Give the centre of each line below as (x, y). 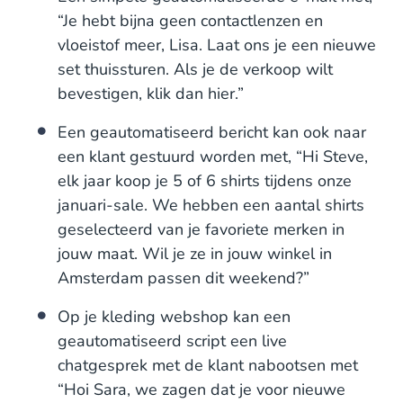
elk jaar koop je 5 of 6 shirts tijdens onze (205, 181)
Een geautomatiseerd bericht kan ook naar (212, 132)
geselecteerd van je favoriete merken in (201, 229)
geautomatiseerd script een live (172, 341)
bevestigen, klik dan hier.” (151, 94)
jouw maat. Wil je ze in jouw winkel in (195, 254)
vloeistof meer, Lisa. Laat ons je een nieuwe (217, 45)
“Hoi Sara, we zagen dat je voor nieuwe (201, 390)
